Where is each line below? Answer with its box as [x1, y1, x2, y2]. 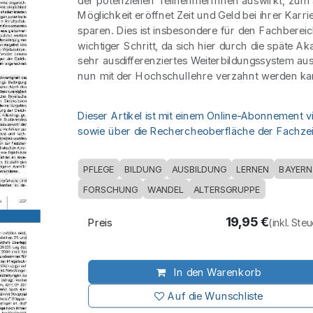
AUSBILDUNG [171, 163, 226, 175]
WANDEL [147, 184, 184, 195]
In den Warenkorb [170, 265, 261, 279]
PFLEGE [82, 163, 115, 175]
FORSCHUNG [82, 184, 138, 195]
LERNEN [236, 163, 270, 175]
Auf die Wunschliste [168, 289, 263, 303]
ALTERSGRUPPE [194, 184, 261, 195]
